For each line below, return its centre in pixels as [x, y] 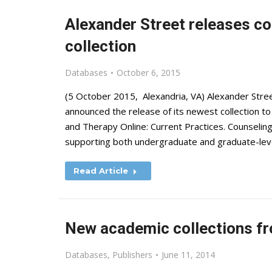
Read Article [101, 171]
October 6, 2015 [148, 73]
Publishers [132, 255]
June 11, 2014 [188, 255]
